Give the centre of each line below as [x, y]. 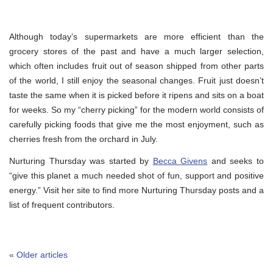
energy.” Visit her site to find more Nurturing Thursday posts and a [136, 190]
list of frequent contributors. [62, 204]
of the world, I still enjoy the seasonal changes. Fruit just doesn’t [136, 80]
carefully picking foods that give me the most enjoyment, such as [136, 124]
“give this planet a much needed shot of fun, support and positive [136, 175]
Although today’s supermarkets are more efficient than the [136, 36]
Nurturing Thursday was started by [81, 161]
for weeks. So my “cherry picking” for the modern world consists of [136, 109]
